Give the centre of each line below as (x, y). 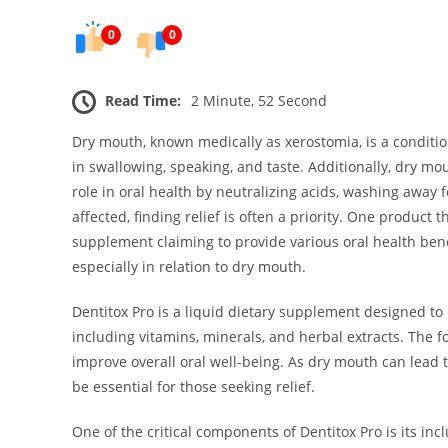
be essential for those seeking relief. (193, 387)
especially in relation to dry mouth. (189, 267)
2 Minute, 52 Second (259, 101)
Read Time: (143, 101)
